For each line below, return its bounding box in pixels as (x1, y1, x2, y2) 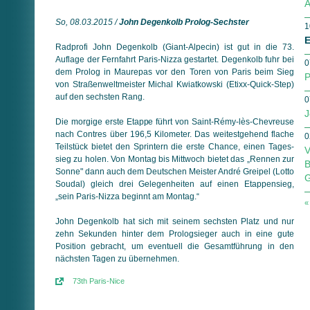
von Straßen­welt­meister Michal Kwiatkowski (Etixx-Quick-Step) (55, 79, 294, 89)
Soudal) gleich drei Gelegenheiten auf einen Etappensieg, (55, 179, 294, 189)
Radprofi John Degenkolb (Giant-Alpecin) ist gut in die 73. (55, 42, 294, 52)
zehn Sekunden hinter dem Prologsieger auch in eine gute (55, 228, 294, 239)
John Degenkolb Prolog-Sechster (119, 17, 249, 27)
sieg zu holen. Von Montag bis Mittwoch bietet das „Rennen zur (55, 154, 294, 164)
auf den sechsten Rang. (55, 91, 145, 102)
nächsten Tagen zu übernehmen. (55, 253, 179, 264)
